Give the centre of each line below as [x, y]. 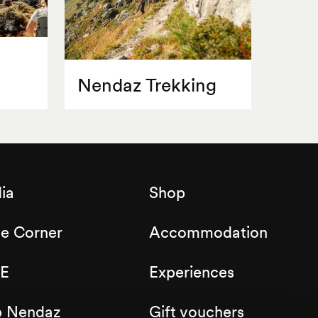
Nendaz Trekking [147, 85]
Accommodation [208, 232]
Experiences [191, 272]
